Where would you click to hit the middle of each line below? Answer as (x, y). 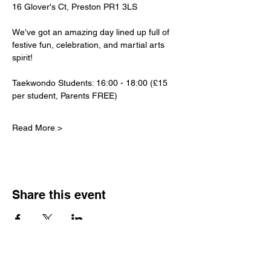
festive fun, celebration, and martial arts (90, 45)
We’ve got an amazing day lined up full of (92, 32)
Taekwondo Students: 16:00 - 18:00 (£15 (91, 83)
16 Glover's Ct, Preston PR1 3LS (75, 7)
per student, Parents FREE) (65, 96)
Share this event (59, 195)
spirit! (22, 57)
